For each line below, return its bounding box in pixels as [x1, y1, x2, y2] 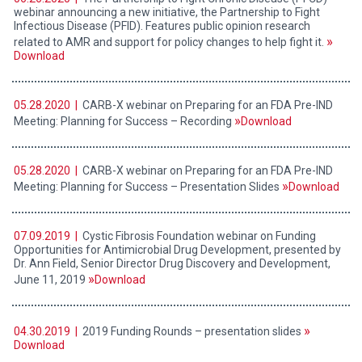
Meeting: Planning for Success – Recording [14, 115, 234, 128]
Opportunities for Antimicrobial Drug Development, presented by [14, 243, 341, 257]
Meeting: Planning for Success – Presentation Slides [14, 180, 282, 194]
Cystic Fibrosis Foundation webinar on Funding [80, 229, 316, 243]
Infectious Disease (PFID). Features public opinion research [14, 19, 310, 33]
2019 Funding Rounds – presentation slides [80, 325, 304, 339]
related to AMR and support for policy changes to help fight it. [14, 36, 326, 49]
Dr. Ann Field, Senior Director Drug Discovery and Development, [14, 257, 330, 271]
